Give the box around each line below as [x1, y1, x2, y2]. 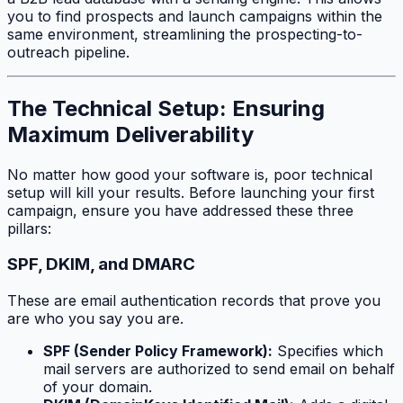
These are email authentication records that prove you [7, 291, 381, 309]
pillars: [7, 219, 51, 237]
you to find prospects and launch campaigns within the [7, 6, 382, 25]
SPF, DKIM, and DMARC [7, 254, 195, 275]
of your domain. [43, 378, 152, 396]
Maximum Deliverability [7, 121, 254, 148]
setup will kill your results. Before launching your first [7, 183, 374, 201]
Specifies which [273, 342, 383, 360]
